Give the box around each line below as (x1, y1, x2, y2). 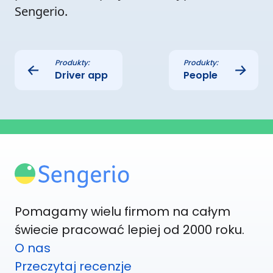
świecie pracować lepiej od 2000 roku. (15, 221, 244, 239)
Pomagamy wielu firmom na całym (15, 203, 230, 221)
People (183, 68, 218, 82)
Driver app (55, 68, 108, 82)
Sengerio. (15, 2, 68, 19)
